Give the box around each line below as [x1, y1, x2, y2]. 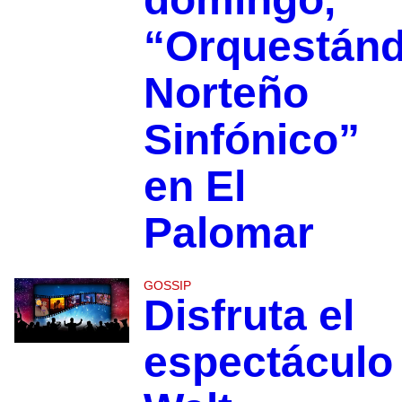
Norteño [143, 68, 309, 117]
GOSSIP [143, 277, 191, 293]
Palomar [143, 208, 314, 257]
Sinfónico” [143, 115, 360, 163]
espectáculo [143, 337, 393, 386]
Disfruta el [143, 291, 354, 339]
